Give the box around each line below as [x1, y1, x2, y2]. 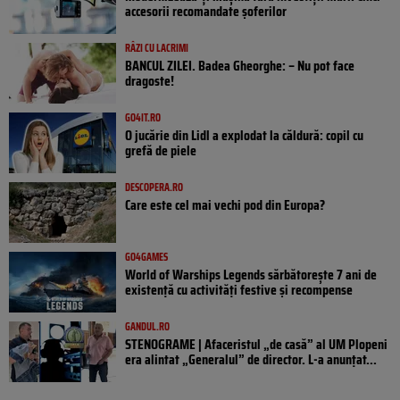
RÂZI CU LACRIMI [125, 39, 188, 57]
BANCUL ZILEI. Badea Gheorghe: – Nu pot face [125, 54, 354, 78]
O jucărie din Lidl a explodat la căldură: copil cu [125, 124, 363, 147]
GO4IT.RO [125, 109, 161, 127]
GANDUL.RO [125, 318, 170, 336]
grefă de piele [125, 139, 196, 162]
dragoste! [125, 70, 174, 93]
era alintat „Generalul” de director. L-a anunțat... [125, 348, 377, 371]
